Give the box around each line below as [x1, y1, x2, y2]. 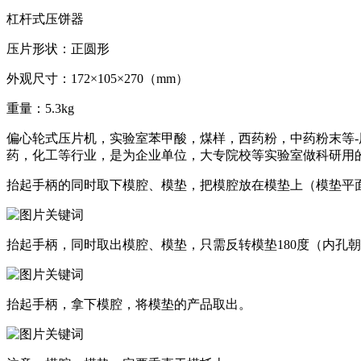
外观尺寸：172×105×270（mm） [6, 71, 192, 85]
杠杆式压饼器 [6, 11, 84, 26]
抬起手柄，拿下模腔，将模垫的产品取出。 [6, 297, 251, 311]
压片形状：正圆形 [6, 41, 113, 56]
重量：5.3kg [6, 101, 74, 115]
